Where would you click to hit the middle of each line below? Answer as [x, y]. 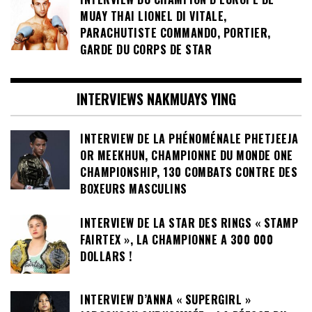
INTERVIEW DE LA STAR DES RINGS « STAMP [189, 223]
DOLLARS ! [106, 256]
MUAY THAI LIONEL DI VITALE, [154, 16]
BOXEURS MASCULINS [135, 189]
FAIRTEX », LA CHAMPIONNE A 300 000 [177, 239]
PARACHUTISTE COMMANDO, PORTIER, [175, 32]
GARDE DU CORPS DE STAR [146, 49]
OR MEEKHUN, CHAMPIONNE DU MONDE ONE [187, 156]
